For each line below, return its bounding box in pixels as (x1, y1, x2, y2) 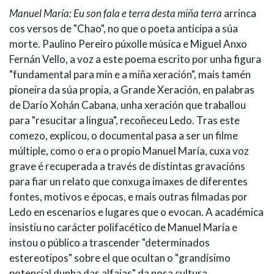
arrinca (224, 6, 256, 20)
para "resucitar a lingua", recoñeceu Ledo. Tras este (9, 113, 240, 127)
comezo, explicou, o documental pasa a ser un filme (9, 128, 238, 142)
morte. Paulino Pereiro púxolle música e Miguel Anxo (9, 37, 247, 50)
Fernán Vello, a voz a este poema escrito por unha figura (9, 52, 261, 65)
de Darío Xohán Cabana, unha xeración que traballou (9, 98, 246, 111)
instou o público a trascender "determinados (9, 235, 210, 249)
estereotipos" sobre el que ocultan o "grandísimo (9, 251, 231, 264)
